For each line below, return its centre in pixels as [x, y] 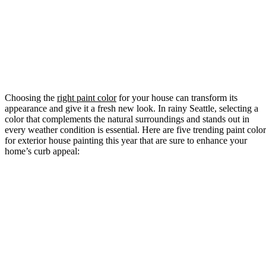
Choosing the [31, 97]
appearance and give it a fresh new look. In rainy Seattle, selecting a [132, 108]
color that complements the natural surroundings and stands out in [127, 119]
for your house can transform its [177, 97]
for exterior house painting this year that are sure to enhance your [126, 140]
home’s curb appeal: [42, 151]
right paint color [87, 97]
